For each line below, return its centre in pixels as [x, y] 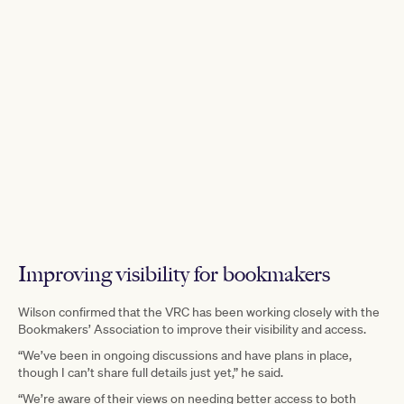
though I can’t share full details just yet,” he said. [151, 372]
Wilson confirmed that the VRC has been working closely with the [199, 312]
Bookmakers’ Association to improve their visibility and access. [192, 329]
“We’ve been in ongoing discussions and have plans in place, [185, 355]
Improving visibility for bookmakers [174, 273]
